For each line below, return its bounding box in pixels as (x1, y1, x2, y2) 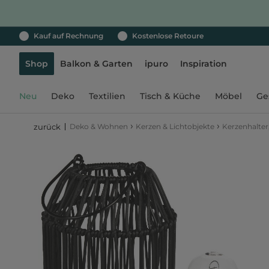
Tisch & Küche (140, 91, 201, 101)
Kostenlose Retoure (132, 31, 204, 40)
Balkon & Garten (60, 58, 133, 69)
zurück (32, 122, 61, 131)
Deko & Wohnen (70, 121, 128, 131)
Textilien (89, 91, 125, 101)
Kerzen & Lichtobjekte (136, 121, 214, 131)
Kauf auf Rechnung (34, 31, 103, 40)
